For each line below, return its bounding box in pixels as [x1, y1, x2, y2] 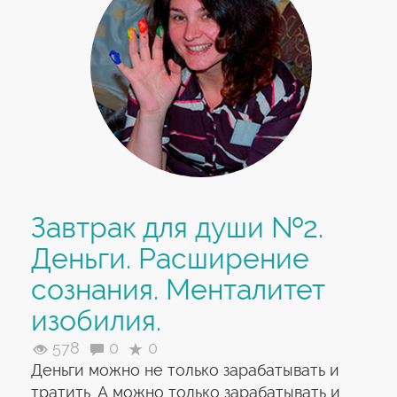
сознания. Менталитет [31, 273, 325, 307]
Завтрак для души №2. [31, 211, 323, 245]
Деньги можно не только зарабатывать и [31, 361, 339, 379]
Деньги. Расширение [31, 242, 309, 276]
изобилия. [31, 304, 161, 338]
